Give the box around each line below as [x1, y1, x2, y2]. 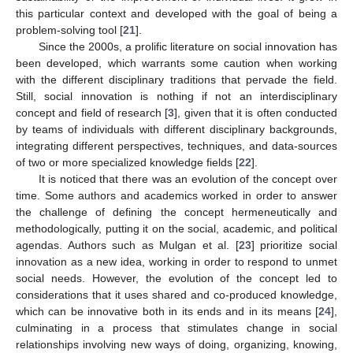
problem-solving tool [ [16, 24, 123, 36]
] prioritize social [251, 239, 338, 251]
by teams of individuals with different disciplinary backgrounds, [16, 123, 337, 136]
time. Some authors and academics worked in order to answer [16, 189, 337, 202]
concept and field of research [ [16, 106, 169, 119]
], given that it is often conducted [174, 106, 338, 119]
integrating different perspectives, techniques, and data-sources [16, 139, 337, 152]
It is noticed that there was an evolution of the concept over [38, 173, 337, 185]
